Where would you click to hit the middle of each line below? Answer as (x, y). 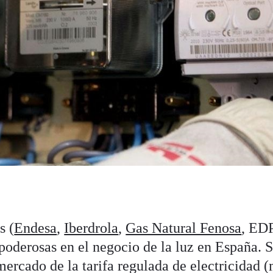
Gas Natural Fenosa (184, 228)
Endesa (36, 228)
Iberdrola (91, 228)
